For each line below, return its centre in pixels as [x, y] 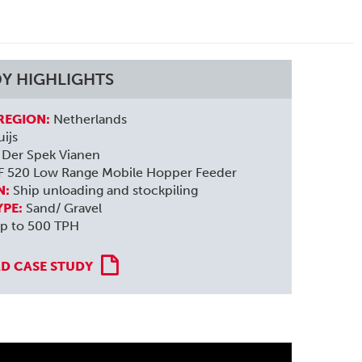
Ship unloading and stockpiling [104, 190]
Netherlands [89, 119]
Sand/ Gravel [63, 208]
